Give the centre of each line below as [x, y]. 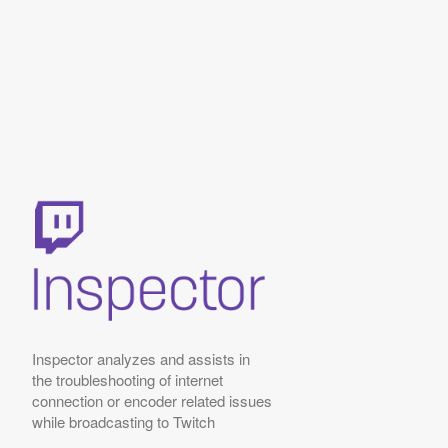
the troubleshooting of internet [127, 380]
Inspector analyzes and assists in [141, 359]
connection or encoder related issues [152, 401]
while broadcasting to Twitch [123, 422]
